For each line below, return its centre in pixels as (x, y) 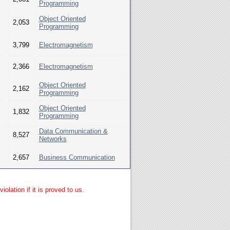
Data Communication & (73, 131)
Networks (53, 139)
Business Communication (77, 157)
